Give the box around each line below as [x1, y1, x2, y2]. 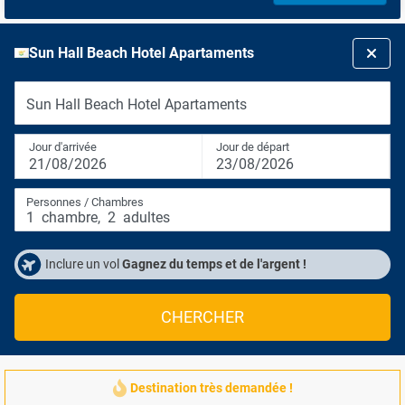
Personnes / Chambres [26, 195, 144, 209]
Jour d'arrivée [29, 140, 97, 154]
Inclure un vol [45, 257, 122, 271]
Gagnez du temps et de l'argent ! [122, 257, 306, 271]
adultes [119, 209, 170, 226]
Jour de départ [216, 140, 289, 154]
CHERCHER [161, 308, 244, 326]
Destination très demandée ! [129, 381, 293, 395]
